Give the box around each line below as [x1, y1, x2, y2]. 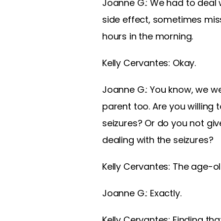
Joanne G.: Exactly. [102, 186, 182, 199]
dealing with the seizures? [102, 133, 214, 146]
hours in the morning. [102, 30, 193, 42]
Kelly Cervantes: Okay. [102, 56, 196, 69]
